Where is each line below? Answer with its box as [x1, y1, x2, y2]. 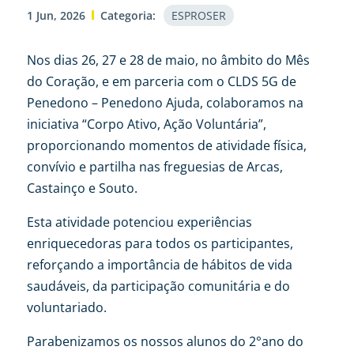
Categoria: [100, 7, 156, 23]
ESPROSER [171, 7, 226, 23]
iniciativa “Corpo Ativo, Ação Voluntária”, [26, 115, 266, 133]
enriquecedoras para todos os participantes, [26, 234, 293, 252]
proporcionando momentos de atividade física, [26, 136, 307, 154]
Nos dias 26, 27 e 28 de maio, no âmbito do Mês [26, 51, 310, 69]
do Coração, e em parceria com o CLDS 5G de [26, 72, 296, 90]
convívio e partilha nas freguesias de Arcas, [26, 157, 283, 175]
